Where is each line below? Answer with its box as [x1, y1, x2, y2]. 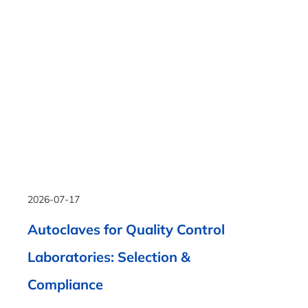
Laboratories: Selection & [27, 248, 190, 265]
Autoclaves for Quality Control [27, 221, 225, 238]
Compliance [27, 276, 103, 293]
